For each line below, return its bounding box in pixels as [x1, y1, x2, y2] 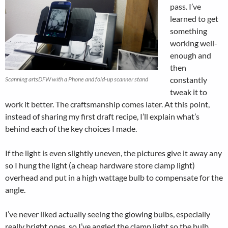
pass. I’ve [170, 2, 201, 11]
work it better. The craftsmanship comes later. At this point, [5, 99, 210, 109]
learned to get [170, 14, 218, 23]
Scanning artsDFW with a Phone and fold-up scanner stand [5, 75, 148, 83]
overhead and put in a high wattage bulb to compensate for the [5, 173, 223, 182]
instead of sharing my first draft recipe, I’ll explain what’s [5, 111, 199, 121]
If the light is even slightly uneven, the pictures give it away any [5, 148, 222, 158]
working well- [170, 38, 217, 48]
